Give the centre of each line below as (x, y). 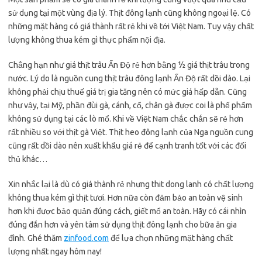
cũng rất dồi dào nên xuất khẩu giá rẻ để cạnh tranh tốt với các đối (127, 146)
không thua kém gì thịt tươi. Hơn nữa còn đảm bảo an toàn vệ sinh (125, 198)
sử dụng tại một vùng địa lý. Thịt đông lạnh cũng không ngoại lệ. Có (130, 13)
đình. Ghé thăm (36, 238)
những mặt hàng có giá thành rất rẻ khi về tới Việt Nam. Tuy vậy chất (131, 26)
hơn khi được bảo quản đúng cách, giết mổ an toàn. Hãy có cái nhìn (127, 211)
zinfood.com (86, 238)
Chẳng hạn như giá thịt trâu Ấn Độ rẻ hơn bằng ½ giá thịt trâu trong (129, 65)
